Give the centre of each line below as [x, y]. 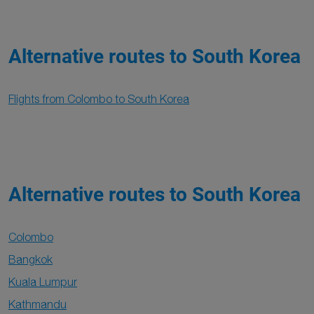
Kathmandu [37, 304]
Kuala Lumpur [43, 282]
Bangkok [30, 259]
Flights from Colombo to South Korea [99, 99]
